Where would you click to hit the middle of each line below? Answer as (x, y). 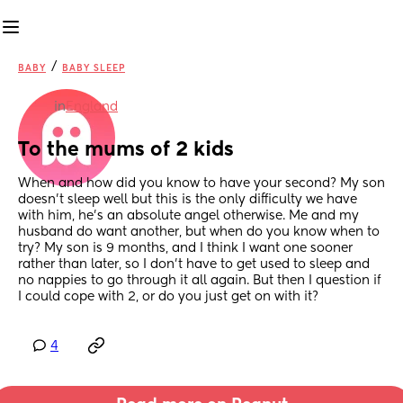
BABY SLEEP (94, 68)
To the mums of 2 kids (126, 151)
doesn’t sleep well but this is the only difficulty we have (188, 200)
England (92, 107)
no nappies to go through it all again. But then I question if (199, 281)
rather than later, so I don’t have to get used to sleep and (194, 265)
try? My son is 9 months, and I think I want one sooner (185, 249)
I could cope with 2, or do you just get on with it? (168, 297)
